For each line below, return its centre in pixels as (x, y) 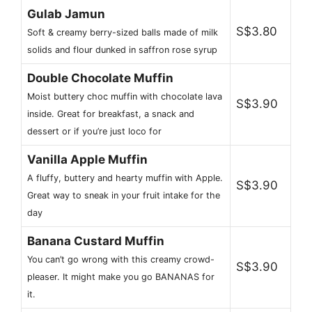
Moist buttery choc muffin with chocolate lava (125, 97)
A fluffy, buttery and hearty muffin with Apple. (125, 178)
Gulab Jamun (66, 14)
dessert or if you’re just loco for (94, 132)
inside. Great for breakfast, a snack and (111, 114)
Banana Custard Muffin (96, 241)
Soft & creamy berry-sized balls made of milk (123, 33)
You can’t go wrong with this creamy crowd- (121, 260)
